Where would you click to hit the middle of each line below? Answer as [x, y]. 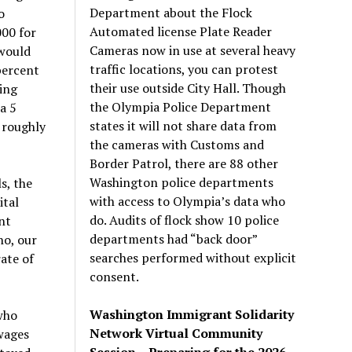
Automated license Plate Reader [181, 31]
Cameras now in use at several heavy [193, 50]
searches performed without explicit [193, 257]
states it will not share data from [183, 125]
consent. [115, 276]
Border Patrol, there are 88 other [184, 163]
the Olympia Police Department [181, 106]
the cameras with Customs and [177, 144]
